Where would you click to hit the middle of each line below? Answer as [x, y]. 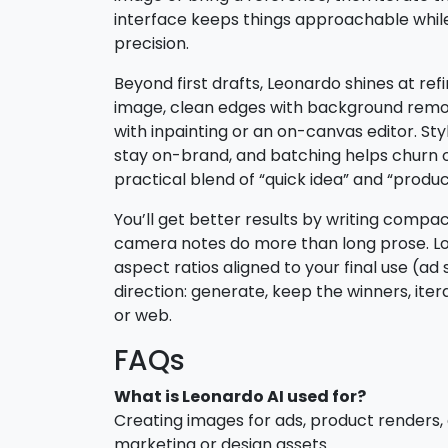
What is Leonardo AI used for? [240, 396]
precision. [151, 43]
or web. [143, 315]
